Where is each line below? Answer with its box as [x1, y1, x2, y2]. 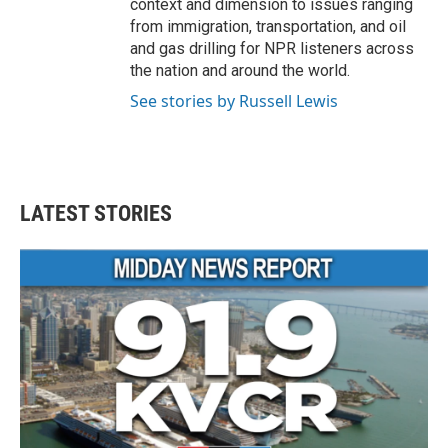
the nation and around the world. [130, 61, 350, 81]
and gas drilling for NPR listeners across [130, 39, 414, 59]
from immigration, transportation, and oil [130, 17, 406, 37]
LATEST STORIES [20, 201, 172, 227]
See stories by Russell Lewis [130, 90, 338, 113]
